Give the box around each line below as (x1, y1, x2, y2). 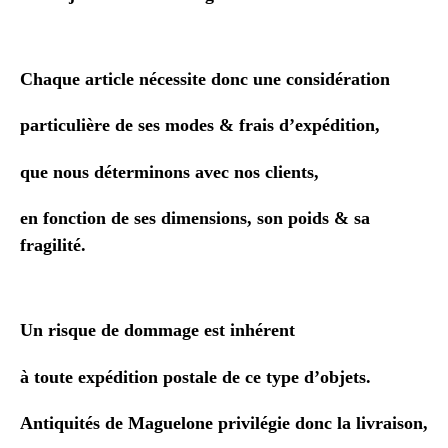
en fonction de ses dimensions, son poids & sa (20, 208, 370, 228)
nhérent (235, 320, 295, 340)
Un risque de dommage (20, 320, 204, 340)
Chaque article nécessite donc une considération (20, 68, 390, 89)
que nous (20, 161, 94, 182)
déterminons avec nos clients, (94, 161, 319, 182)
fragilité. (20, 235, 86, 255)
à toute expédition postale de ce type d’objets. (20, 366, 371, 387)
